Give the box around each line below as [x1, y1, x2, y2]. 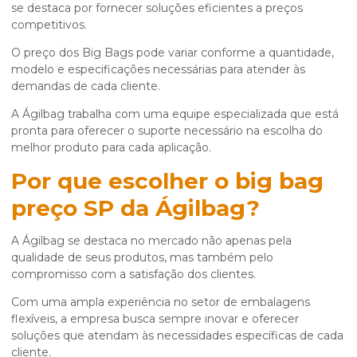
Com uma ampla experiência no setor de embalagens [11, 295, 310, 310]
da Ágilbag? [114, 194, 260, 222]
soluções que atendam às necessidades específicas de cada [11, 328, 343, 343]
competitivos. [11, 18, 87, 33]
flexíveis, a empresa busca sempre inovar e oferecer [11, 312, 299, 327]
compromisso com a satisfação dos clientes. [11, 267, 256, 282]
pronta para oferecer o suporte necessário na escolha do [11, 124, 323, 139]
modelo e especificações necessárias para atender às [11, 62, 305, 77]
